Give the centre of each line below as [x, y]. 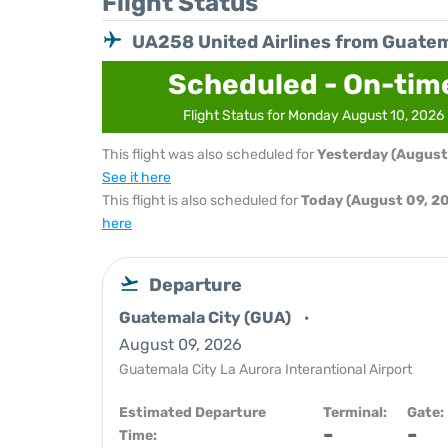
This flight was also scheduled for [209, 154]
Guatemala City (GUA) [206, 317]
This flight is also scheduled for [201, 200]
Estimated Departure [192, 412]
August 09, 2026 [180, 344]
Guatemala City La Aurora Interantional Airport [265, 369]
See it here [136, 177]
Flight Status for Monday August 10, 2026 [313, 115]
